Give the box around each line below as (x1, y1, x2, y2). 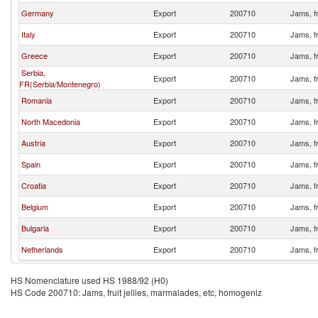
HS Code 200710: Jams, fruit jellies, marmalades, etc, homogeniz (11, 286, 262, 298)
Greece (21, 50, 48, 61)
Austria (21, 137, 45, 148)
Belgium (21, 201, 48, 212)
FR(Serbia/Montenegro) (19, 78, 101, 89)
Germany (21, 7, 54, 18)
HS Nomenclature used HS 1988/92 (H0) (11, 274, 168, 286)
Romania (21, 94, 52, 106)
